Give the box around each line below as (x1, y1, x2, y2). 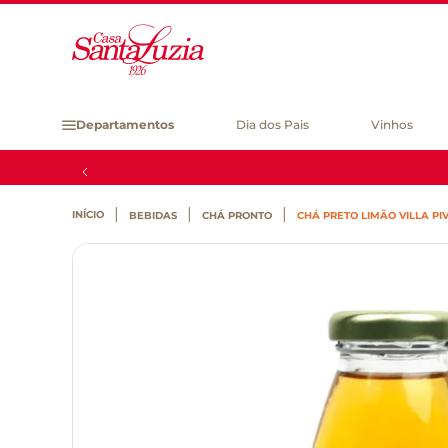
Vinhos (371, 117, 414, 132)
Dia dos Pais (236, 117, 310, 132)
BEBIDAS (129, 209, 177, 222)
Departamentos (76, 117, 174, 132)
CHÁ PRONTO (202, 209, 272, 222)
